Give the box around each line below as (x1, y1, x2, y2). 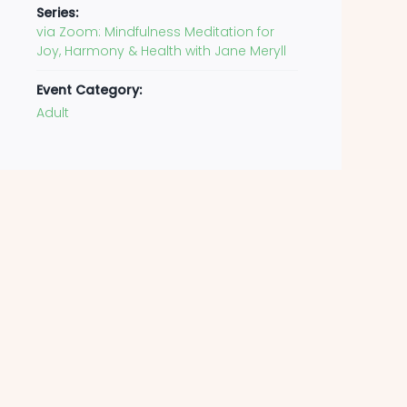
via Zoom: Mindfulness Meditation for (36, 23, 274, 41)
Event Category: (36, 81, 142, 99)
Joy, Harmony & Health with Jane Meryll (36, 42, 286, 60)
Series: (36, 4, 78, 22)
